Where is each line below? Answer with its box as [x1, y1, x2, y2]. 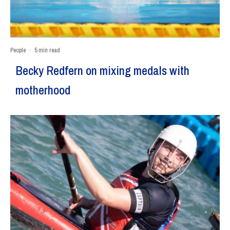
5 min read [34, 46, 60, 54]
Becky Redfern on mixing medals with [15, 62, 189, 79]
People [10, 46, 26, 54]
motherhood [15, 81, 70, 98]
